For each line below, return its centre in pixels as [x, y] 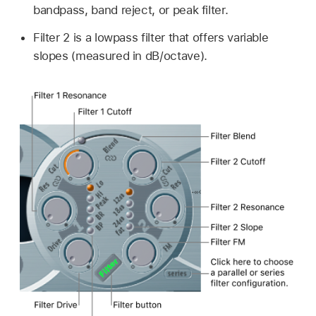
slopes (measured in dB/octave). [120, 56]
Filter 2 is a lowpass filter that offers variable [151, 37]
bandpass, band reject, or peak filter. [130, 10]
